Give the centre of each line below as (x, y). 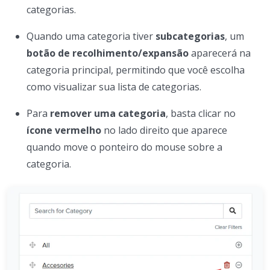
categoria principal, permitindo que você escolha (136, 70)
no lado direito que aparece (164, 130)
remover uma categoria (108, 114)
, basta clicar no (201, 114)
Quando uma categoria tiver (91, 36)
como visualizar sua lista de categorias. (114, 87)
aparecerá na (220, 53)
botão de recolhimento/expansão (108, 53)
